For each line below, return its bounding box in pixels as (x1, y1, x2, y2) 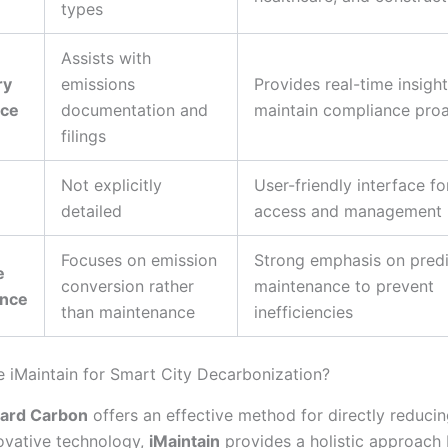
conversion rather (61, 275, 194, 296)
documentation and (61, 99, 208, 120)
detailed (61, 200, 122, 221)
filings (61, 125, 106, 146)
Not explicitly (61, 174, 162, 195)
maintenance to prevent (254, 275, 434, 296)
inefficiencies (254, 301, 353, 322)
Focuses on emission (61, 249, 217, 270)
